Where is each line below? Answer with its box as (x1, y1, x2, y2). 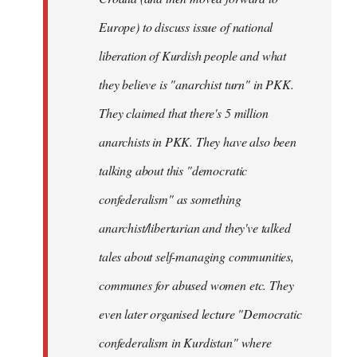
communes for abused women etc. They (99, 277, 294, 293)
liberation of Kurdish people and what (99, 47, 287, 64)
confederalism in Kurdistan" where (99, 334, 272, 351)
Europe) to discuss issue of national (99, 18, 273, 35)
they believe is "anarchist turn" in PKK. (99, 76, 294, 92)
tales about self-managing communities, (99, 248, 294, 265)
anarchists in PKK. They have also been (99, 133, 296, 150)
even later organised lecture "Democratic (99, 305, 302, 322)
